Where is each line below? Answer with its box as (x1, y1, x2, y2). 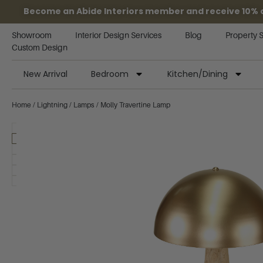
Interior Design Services (75, 31, 161, 40)
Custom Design (12, 43, 68, 52)
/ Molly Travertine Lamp (95, 101, 170, 109)
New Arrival (23, 68, 68, 80)
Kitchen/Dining (167, 68, 228, 80)
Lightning (37, 101, 68, 109)
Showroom (12, 31, 52, 40)
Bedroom (91, 68, 129, 80)
